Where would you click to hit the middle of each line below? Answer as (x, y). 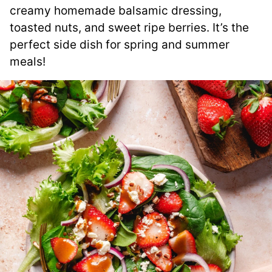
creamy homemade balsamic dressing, (116, 11)
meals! (28, 62)
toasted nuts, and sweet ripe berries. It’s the (129, 28)
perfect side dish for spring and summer (120, 45)
